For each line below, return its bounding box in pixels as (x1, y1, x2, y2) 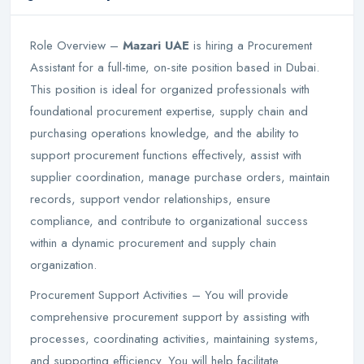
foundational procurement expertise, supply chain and (30, 102, 308, 120)
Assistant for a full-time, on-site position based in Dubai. (30, 58, 319, 76)
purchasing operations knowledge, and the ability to (30, 124, 299, 142)
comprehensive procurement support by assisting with (30, 308, 310, 326)
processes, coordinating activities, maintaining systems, (30, 330, 318, 348)
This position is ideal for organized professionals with (30, 80, 310, 98)
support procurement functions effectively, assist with (30, 146, 301, 164)
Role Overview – (30, 37, 119, 54)
